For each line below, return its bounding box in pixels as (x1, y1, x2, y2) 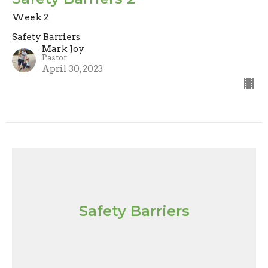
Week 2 (12, 12, 48, 23)
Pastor (42, 53, 67, 63)
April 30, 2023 (42, 63, 103, 75)
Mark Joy (42, 44, 84, 55)
